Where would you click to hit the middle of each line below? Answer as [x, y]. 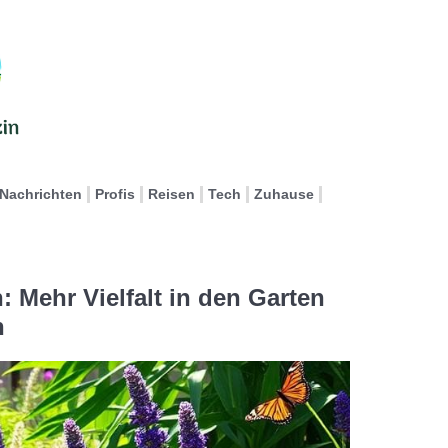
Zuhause [284, 194]
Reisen [171, 194]
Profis [115, 194]
